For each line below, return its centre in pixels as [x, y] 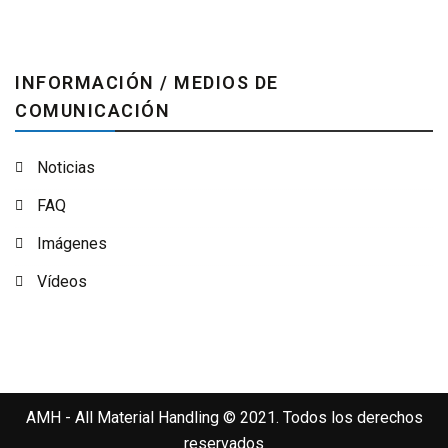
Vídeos [62, 281]
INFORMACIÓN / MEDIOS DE [147, 82]
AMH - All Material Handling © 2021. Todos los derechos [224, 417]
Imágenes [72, 243]
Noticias [66, 167]
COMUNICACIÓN [92, 110]
